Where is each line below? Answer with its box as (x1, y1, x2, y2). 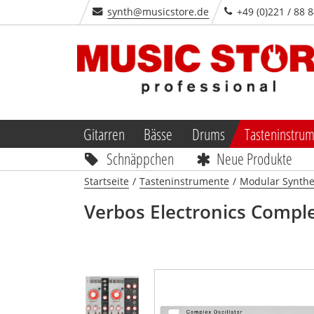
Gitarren (83, 123, 125, 144)
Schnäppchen (106, 147, 174, 169)
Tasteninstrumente (139, 174, 229, 188)
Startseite (83, 174, 129, 188)
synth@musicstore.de (107, 5, 209, 18)
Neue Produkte (217, 147, 293, 169)
